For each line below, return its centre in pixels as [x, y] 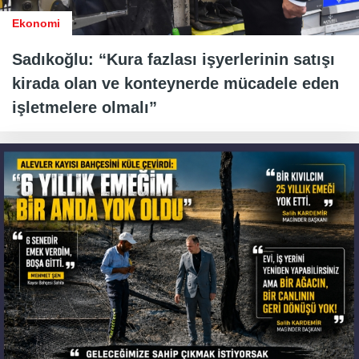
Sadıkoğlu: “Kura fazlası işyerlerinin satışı [173, 59]
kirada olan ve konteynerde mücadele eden [175, 83]
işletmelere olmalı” [85, 107]
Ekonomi [36, 23]
